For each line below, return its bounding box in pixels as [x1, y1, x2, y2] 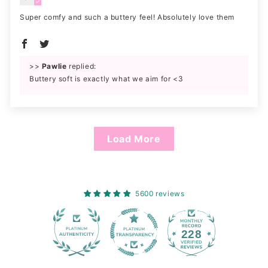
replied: [66, 62, 96, 71]
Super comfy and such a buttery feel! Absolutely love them [20, 13, 235, 22]
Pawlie [41, 62, 67, 71]
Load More [107, 132, 161, 145]
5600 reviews [135, 188, 185, 198]
